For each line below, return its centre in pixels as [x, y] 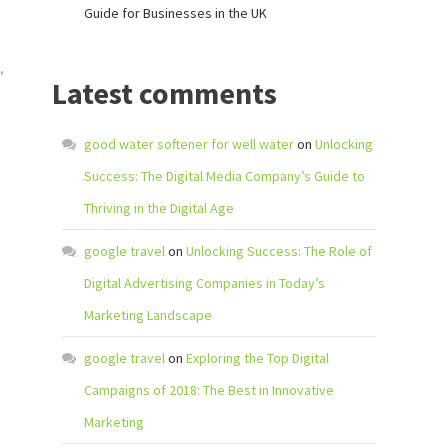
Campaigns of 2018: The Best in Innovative [209, 390]
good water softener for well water [189, 144]
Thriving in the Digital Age [159, 208]
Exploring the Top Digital [257, 358]
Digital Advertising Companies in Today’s [204, 283]
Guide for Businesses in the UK [175, 13]
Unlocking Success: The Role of [279, 251]
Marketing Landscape [148, 315]
